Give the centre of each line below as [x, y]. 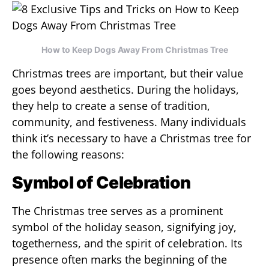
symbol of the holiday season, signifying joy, [124, 227]
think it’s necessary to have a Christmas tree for [131, 138]
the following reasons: [68, 154]
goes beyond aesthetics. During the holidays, [125, 89]
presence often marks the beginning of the [119, 259]
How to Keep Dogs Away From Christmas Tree [134, 50]
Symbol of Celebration [101, 183]
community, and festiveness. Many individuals [129, 122]
